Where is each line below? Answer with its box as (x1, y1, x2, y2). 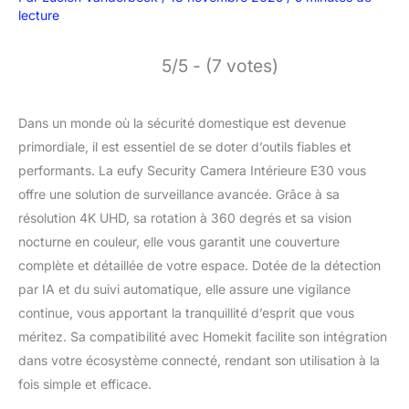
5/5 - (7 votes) (162, 54, 278, 77)
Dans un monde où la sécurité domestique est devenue (18, 114, 346, 131)
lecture (18, 6, 59, 23)
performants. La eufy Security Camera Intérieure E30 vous (18, 162, 366, 178)
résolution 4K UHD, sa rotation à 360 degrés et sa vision (18, 209, 351, 225)
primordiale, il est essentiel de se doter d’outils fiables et (18, 138, 351, 154)
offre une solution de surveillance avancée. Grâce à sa (18, 185, 340, 202)
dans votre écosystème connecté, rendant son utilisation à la (18, 351, 380, 368)
